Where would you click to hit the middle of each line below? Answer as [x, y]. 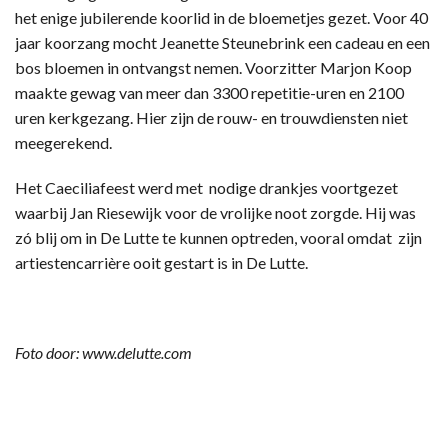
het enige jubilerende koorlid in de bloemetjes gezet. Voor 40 [221, 17]
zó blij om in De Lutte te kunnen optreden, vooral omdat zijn [218, 237]
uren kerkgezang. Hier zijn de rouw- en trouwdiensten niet [211, 117]
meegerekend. [63, 142]
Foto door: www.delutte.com [103, 352]
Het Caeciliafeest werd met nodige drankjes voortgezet [206, 187]
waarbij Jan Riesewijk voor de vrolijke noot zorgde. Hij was [215, 212]
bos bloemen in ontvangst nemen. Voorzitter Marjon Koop [213, 67]
